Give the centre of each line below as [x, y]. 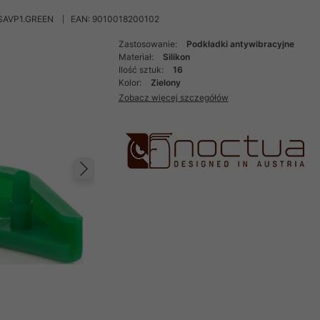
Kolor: [131, 82]
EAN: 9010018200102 [115, 19]
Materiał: [137, 57]
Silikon [176, 57]
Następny [136, 183]
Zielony [165, 82]
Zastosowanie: [149, 44]
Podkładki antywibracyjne [240, 44]
